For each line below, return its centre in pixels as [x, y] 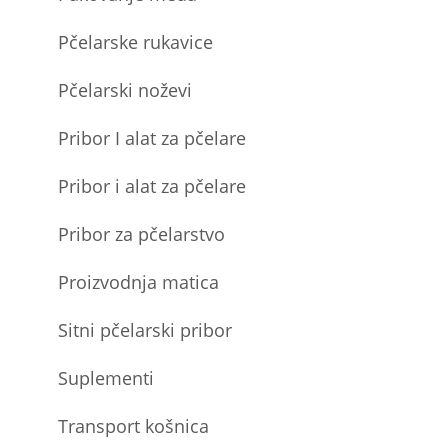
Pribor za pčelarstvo [142, 233]
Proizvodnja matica [139, 281]
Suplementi [106, 377]
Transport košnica [134, 425]
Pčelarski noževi [125, 89]
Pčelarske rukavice [136, 41]
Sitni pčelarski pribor [145, 329]
